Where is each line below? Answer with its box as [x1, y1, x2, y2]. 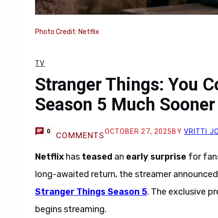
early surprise [126, 151, 186, 162]
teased [82, 151, 112, 162]
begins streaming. [35, 204, 107, 215]
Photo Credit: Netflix [35, 28, 99, 36]
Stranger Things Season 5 [35, 186, 147, 197]
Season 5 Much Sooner [35, 94, 215, 115]
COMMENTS [55, 130, 105, 140]
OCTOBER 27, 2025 [104, 127, 172, 135]
